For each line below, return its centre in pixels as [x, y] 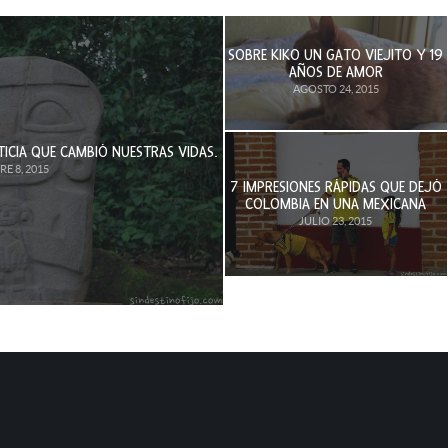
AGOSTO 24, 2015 [335, 89]
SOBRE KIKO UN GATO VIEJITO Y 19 [336, 55]
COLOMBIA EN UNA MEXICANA [336, 203]
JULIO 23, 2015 [336, 220]
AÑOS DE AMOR [335, 72]
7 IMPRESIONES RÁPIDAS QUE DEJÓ [335, 186]
